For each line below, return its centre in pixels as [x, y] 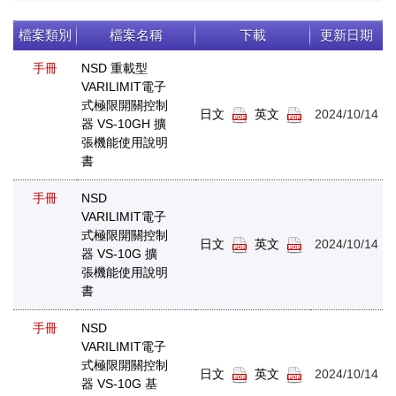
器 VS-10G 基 [119, 383]
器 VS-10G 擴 [119, 253]
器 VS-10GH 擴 [124, 123]
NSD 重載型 [114, 68]
